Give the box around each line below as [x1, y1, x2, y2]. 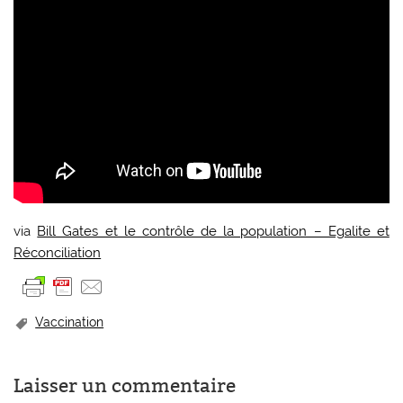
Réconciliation [13, 244, 102, 261]
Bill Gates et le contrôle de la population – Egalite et [37, 222, 390, 239]
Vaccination [35, 314, 104, 329]
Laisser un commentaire [13, 373, 237, 398]
